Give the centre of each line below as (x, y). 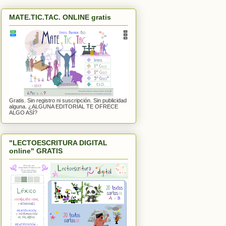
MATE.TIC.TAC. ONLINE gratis (60, 17)
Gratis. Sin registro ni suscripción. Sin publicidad (68, 101)
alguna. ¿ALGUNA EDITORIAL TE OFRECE (64, 107)
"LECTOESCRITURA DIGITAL (58, 143)
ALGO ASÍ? (23, 113)
